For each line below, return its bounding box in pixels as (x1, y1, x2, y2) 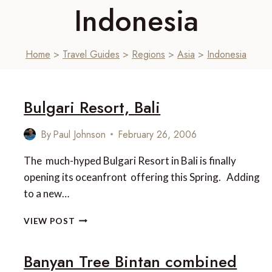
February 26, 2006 (118, 127, 197, 141)
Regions (132, 47, 165, 61)
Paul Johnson (53, 127, 106, 141)
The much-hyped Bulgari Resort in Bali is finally (24, 154, 237, 167)
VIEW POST (24, 216, 75, 226)
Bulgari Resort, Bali (24, 95, 161, 119)
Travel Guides (63, 47, 120, 61)
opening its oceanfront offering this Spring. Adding (24, 170, 260, 183)
